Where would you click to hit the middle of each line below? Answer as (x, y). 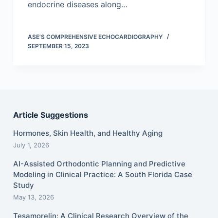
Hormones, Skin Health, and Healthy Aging (88, 133)
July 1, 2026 (31, 145)
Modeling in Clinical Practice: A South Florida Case (102, 175)
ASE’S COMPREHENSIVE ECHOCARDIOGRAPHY (95, 37)
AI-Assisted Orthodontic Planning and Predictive (99, 164)
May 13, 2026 (33, 197)
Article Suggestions (50, 115)
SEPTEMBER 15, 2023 (58, 46)
